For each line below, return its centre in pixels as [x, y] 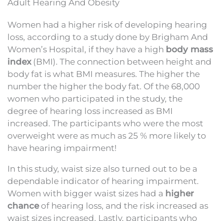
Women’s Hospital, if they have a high [87, 49]
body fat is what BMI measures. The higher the [104, 74]
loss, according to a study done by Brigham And [108, 37]
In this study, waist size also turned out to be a [102, 168]
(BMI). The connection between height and [121, 61]
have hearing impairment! [62, 148]
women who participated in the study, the [95, 98]
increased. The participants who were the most [105, 123]
